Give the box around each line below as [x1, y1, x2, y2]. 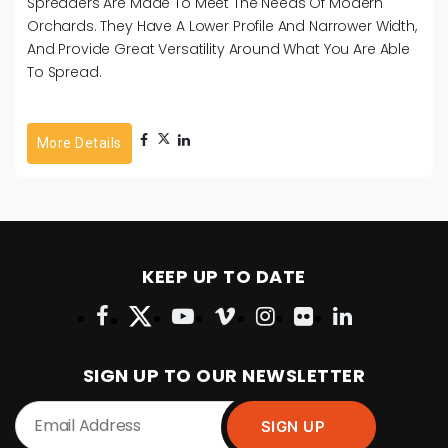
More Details [37, 134, 122, 151]
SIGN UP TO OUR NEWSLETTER [82, 362, 366, 388]
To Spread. [27, 61, 102, 82]
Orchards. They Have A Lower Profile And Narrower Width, [27, 15, 417, 36]
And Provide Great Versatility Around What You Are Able [27, 38, 410, 59]
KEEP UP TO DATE [142, 263, 306, 289]
